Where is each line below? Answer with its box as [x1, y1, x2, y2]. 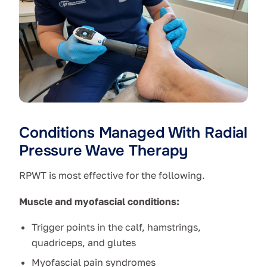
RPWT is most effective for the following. [19, 169, 205, 182]
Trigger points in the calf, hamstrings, [31, 221, 201, 234]
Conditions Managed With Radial [19, 123, 248, 143]
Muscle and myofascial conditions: [19, 195, 179, 208]
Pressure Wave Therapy [19, 141, 188, 161]
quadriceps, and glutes [31, 237, 136, 249]
